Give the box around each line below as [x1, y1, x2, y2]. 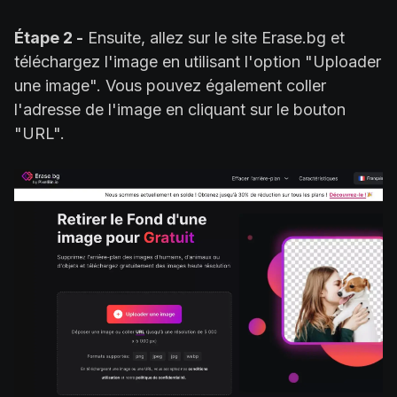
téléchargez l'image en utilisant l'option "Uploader [14, 51, 381, 71]
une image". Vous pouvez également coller [14, 75, 326, 95]
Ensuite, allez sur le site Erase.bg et [83, 27, 345, 47]
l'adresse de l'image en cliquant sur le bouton [14, 99, 346, 119]
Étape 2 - [14, 27, 83, 47]
